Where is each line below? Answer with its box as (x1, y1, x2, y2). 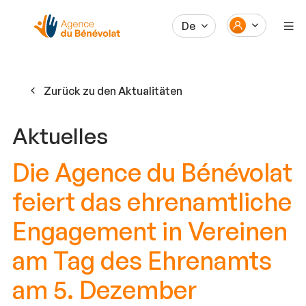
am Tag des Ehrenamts (12, 245, 272, 276)
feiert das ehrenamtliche (12, 186, 292, 217)
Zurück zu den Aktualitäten (44, 84, 183, 98)
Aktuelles (12, 122, 108, 150)
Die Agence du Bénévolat (12, 156, 292, 188)
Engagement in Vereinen (12, 215, 288, 247)
